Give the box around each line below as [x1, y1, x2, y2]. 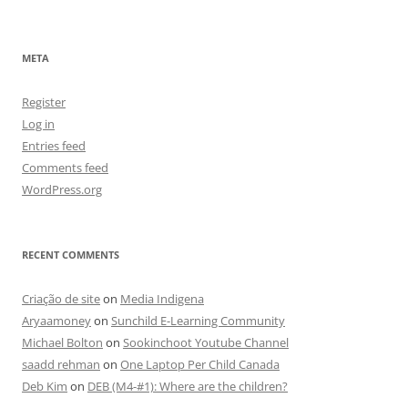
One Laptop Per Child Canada [120, 356, 280, 372]
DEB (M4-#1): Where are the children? [87, 378, 288, 394]
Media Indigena [120, 291, 204, 307]
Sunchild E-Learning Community [111, 312, 285, 329]
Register [22, 94, 66, 110]
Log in [22, 116, 55, 132]
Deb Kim [22, 378, 67, 394]
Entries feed [22, 138, 86, 154]
